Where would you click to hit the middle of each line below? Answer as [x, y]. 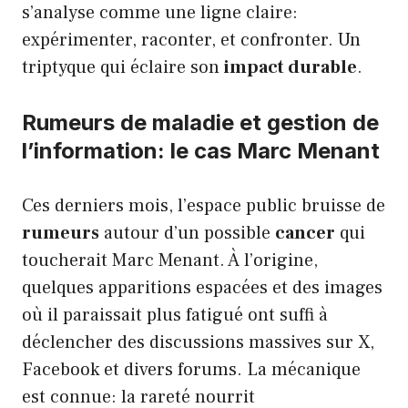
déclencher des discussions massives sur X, [198, 342]
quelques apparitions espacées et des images [202, 287]
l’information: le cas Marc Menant [201, 150]
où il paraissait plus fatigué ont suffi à [175, 315]
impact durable [291, 67]
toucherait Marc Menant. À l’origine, [170, 260]
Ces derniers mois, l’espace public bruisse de [204, 205]
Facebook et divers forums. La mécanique [191, 369]
